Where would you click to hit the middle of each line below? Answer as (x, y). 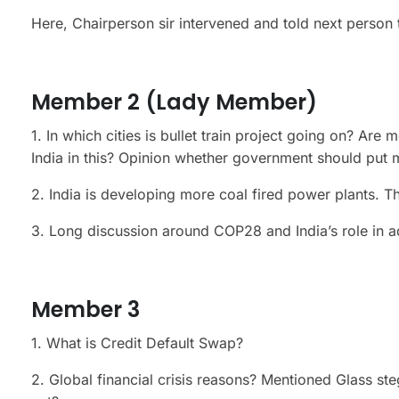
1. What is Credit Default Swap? (137, 342)
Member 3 (85, 309)
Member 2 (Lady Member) (174, 102)
